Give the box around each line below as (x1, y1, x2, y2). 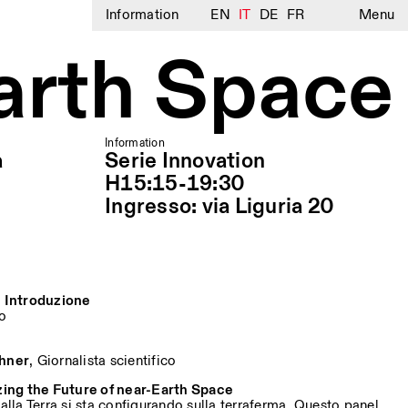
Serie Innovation (105, 148, 265, 175)
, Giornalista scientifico (29, 352, 177, 370)
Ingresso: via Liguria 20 (105, 194, 333, 220)
